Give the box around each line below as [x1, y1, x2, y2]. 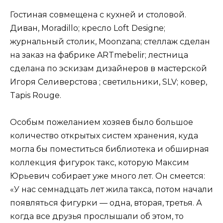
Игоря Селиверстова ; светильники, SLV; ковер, [10, 77, 207, 87]
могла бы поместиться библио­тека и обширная [10, 144, 209, 154]
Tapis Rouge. [10, 90, 61, 100]
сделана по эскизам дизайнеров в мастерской [10, 63, 207, 73]
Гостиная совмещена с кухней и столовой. [10, 9, 186, 19]
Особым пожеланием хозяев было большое [10, 117, 193, 127]
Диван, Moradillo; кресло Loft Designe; [10, 23, 165, 33]
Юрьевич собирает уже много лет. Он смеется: [10, 171, 205, 181]
